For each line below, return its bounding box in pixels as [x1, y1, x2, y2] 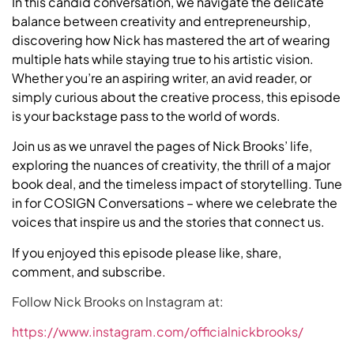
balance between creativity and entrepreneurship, [12, 12, 311, 29]
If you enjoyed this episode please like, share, [12, 243, 281, 261]
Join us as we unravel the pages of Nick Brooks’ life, [12, 137, 312, 155]
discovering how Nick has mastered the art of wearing [12, 31, 330, 48]
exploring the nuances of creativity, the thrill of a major [12, 156, 330, 174]
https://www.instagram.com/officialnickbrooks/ [12, 323, 303, 341]
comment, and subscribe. [12, 262, 168, 280]
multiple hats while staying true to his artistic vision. [12, 50, 314, 67]
